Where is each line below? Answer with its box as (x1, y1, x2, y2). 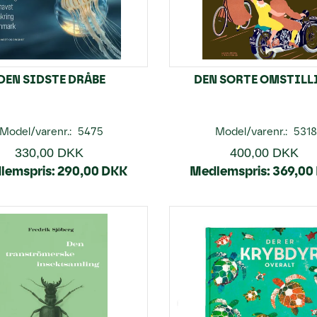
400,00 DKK (229, 145, 299, 160)
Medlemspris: (190, 163, 271, 179)
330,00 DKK (15, 145, 84, 160)
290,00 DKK (57, 163, 128, 179)
